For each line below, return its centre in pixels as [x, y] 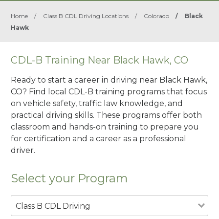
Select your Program [70, 178]
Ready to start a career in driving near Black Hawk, [109, 80]
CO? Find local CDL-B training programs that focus [109, 91]
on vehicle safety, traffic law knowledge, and [97, 103]
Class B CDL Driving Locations [86, 16]
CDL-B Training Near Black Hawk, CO [100, 60]
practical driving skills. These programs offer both [107, 115]
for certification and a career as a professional [99, 138]
